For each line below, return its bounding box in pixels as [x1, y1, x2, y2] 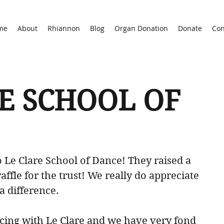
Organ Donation [114, 23, 168, 33]
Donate [178, 23, 202, 33]
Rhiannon [47, 23, 80, 33]
